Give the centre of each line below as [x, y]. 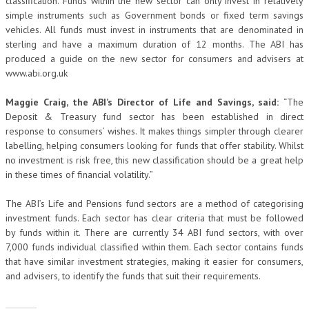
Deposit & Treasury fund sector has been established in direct [154, 117]
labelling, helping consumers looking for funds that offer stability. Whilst [154, 146]
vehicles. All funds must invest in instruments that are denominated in [154, 30]
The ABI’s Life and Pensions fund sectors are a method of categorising [154, 203]
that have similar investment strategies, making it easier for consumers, [154, 261]
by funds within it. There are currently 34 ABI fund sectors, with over [154, 232]
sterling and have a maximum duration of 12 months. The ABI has [154, 44]
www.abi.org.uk [37, 73]
